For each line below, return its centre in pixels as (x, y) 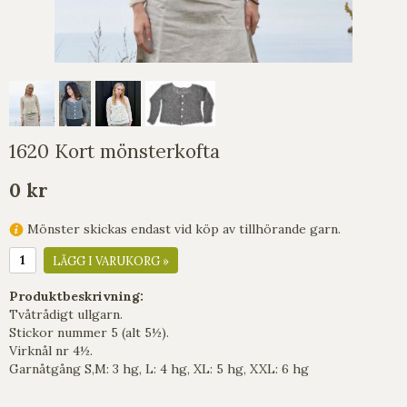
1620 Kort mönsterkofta (114, 152)
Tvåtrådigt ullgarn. (66, 314)
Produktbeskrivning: (76, 296)
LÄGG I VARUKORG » (111, 261)
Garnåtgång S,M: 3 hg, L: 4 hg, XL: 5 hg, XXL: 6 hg (159, 368)
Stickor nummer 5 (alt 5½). (89, 332)
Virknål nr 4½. (51, 350)
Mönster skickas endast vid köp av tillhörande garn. (182, 228)
